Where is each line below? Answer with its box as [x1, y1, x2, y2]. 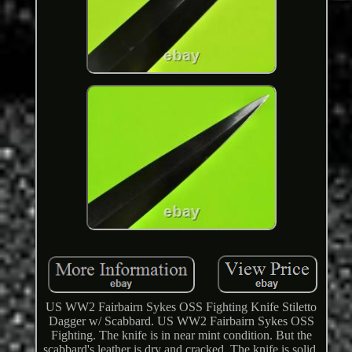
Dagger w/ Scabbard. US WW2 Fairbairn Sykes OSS [48, 313, 314, 328]
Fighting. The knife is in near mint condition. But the [50, 328, 312, 342]
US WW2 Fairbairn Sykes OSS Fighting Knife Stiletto [46, 299, 317, 313]
